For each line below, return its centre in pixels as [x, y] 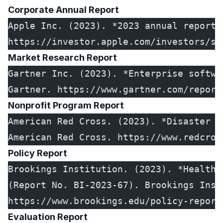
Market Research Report [62, 58]
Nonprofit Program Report [66, 106]
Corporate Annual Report [63, 10]
